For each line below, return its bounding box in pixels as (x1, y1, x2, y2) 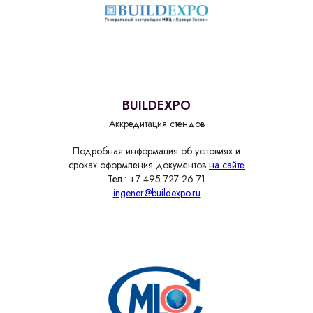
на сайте (209, 157, 245, 172)
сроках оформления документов (68, 157, 209, 172)
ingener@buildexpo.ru (112, 185, 201, 200)
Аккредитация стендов (108, 116, 205, 131)
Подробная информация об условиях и (73, 143, 240, 158)
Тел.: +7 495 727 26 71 (108, 171, 205, 186)
